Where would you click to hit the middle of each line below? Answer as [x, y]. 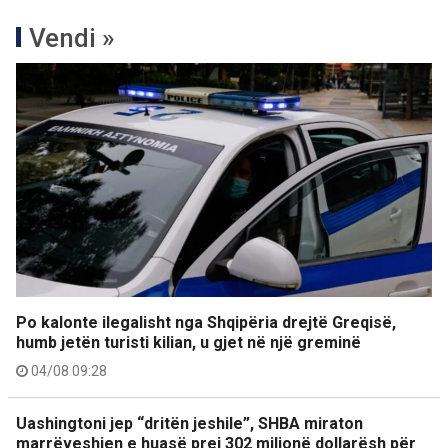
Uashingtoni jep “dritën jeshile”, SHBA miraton [189, 423]
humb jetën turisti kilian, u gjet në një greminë [188, 342]
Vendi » [72, 38]
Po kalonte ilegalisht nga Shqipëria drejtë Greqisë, [206, 322]
